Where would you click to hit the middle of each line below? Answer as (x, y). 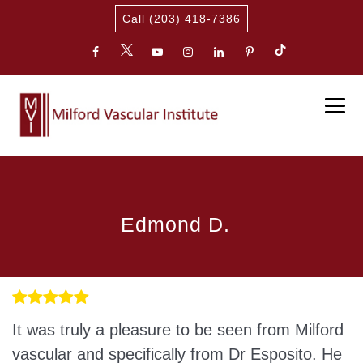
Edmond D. (175, 224)
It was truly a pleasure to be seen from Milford (178, 330)
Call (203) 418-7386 (181, 19)
